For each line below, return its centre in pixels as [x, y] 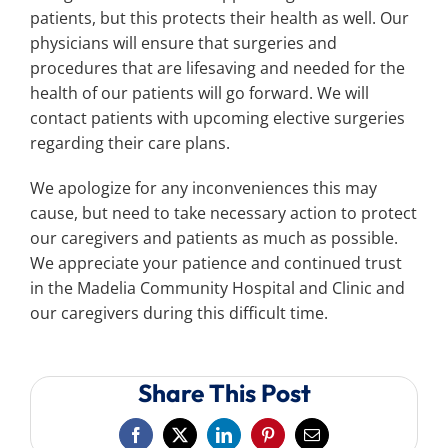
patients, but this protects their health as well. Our [219, 18]
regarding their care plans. [130, 143]
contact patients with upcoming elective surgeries [217, 118]
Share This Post [224, 393]
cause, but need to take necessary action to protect [223, 213]
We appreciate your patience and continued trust [216, 263]
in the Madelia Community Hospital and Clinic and [217, 288]
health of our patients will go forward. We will [199, 93]
